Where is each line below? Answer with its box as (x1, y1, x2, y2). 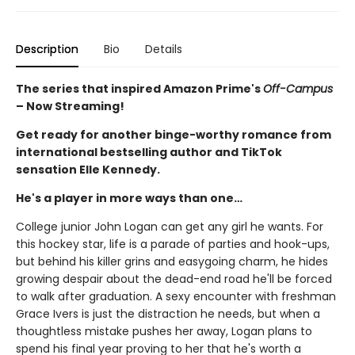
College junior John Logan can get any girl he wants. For (16, 219, 323, 235)
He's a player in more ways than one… (16, 190, 242, 207)
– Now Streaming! (16, 98, 124, 115)
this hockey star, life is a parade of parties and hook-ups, (16, 236, 330, 253)
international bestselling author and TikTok (16, 144, 282, 161)
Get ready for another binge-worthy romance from (16, 127, 331, 143)
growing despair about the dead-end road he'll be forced (16, 271, 332, 288)
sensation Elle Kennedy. (16, 162, 160, 178)
